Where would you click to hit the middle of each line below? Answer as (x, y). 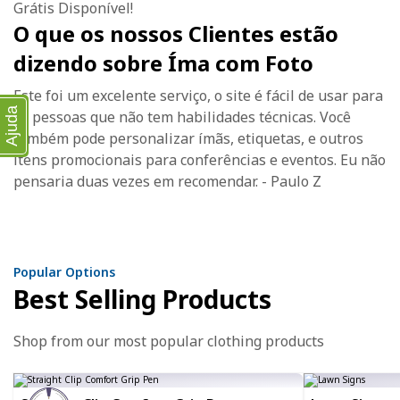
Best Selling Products (142, 299)
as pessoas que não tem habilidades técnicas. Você (182, 117)
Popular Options (64, 272)
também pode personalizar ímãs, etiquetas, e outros (188, 138)
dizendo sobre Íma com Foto (163, 63)
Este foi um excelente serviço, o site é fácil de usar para (198, 96)
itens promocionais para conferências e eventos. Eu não (200, 160)
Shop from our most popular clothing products (169, 341)
